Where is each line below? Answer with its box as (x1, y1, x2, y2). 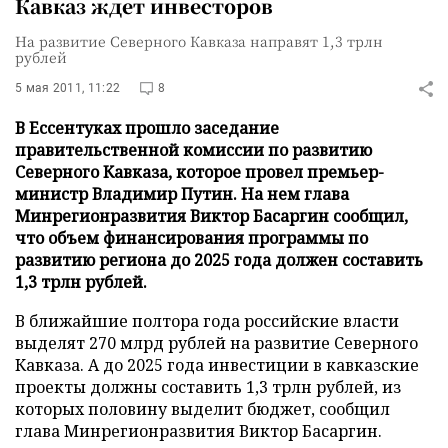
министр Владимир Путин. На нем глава (15, 183, 349, 205)
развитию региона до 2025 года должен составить (15, 249, 423, 271)
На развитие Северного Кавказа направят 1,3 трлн (15, 31, 383, 51)
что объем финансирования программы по (15, 227, 368, 249)
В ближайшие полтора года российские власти (15, 310, 399, 332)
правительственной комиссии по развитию (15, 139, 372, 161)
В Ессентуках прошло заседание (15, 117, 279, 139)
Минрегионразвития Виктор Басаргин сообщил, (15, 205, 408, 227)
